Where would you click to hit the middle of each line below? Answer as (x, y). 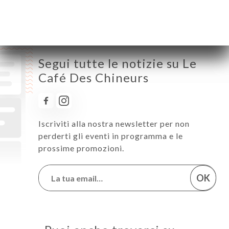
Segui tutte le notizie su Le (118, 63)
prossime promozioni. (81, 148)
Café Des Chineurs (94, 78)
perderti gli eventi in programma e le (111, 136)
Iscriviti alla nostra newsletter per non (114, 124)
